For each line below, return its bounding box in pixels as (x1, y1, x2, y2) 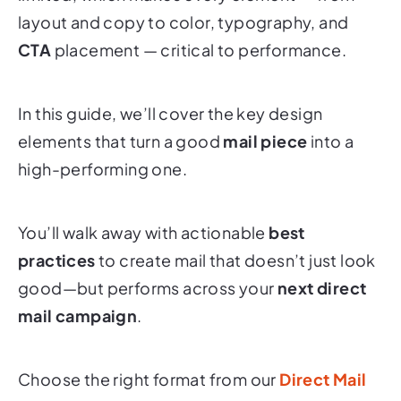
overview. (85, 372, 164, 394)
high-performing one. (18, 134, 187, 156)
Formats (18, 372, 86, 394)
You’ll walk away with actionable (18, 198, 269, 219)
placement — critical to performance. (51, 15, 347, 37)
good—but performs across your (18, 253, 277, 275)
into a (307, 107, 354, 128)
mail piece (223, 107, 308, 128)
